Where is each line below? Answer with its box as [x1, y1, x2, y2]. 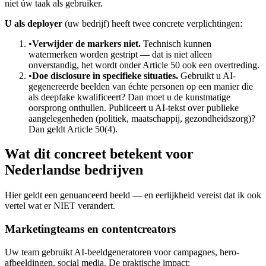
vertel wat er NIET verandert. [5, 201, 115, 211]
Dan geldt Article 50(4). [28, 123, 118, 134]
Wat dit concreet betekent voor [5, 146, 194, 162]
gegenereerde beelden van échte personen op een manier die [28, 81, 253, 91]
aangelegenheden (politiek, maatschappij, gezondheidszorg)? [28, 113, 255, 123]
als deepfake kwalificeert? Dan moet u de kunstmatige [28, 91, 230, 102]
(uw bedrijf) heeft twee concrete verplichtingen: [62, 18, 242, 28]
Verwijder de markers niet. [32, 38, 141, 49]
